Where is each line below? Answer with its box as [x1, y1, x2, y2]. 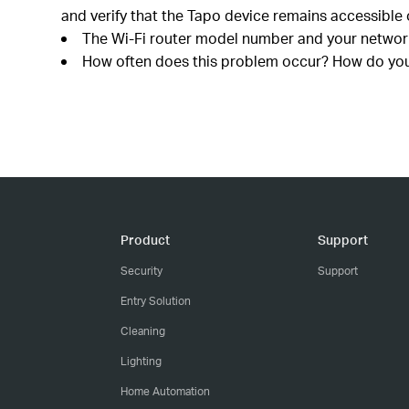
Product [121, 232, 170, 247]
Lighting [121, 354, 162, 368]
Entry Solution [121, 294, 191, 308]
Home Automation [121, 384, 210, 398]
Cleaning [121, 324, 165, 338]
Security [121, 264, 163, 278]
